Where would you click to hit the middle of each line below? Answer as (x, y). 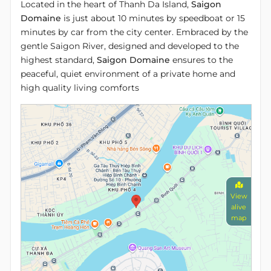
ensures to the (201, 60)
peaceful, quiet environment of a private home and (128, 73)
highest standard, (59, 60)
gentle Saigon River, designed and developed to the (130, 46)
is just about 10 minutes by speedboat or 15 (153, 18)
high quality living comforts (80, 87)
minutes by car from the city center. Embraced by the (134, 32)
